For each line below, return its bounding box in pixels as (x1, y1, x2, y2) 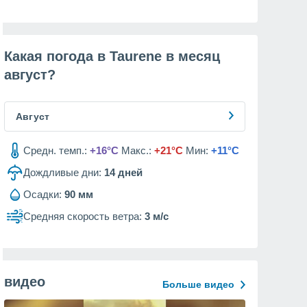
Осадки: (23, 188, 62, 200)
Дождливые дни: (23, 167, 101, 178)
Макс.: (121, 145, 151, 156)
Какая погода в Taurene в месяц (4, 49, 220, 64)
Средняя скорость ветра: (23, 210, 142, 222)
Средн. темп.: (23, 145, 87, 156)
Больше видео (162, 279, 234, 290)
